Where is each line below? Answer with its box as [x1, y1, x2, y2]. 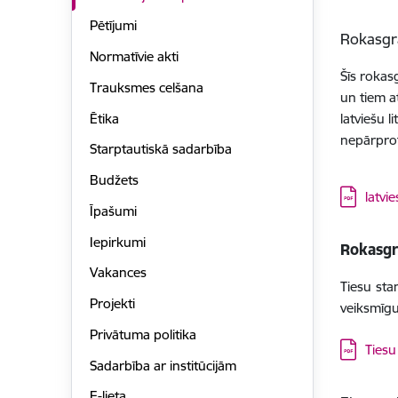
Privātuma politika [89, 325, 196, 343]
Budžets [89, 171, 139, 189]
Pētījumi [89, 17, 137, 35]
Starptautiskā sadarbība [89, 140, 232, 158]
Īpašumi [89, 202, 137, 219]
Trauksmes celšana [89, 78, 203, 96]
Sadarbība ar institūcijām [89, 356, 236, 374]
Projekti [89, 295, 135, 313]
